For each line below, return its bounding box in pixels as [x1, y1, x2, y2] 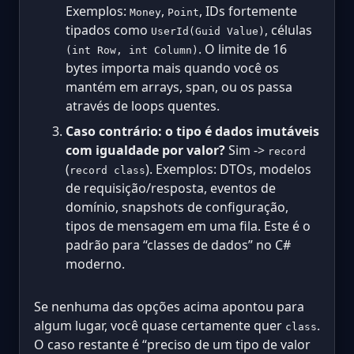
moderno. [66, 254, 125, 273]
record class [70, 164, 145, 176]
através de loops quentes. [66, 96, 220, 115]
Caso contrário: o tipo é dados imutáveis [66, 122, 319, 140]
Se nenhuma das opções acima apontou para [34, 297, 304, 315]
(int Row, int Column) [66, 43, 198, 56]
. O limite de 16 [198, 40, 287, 58]
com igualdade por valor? [66, 141, 225, 159]
